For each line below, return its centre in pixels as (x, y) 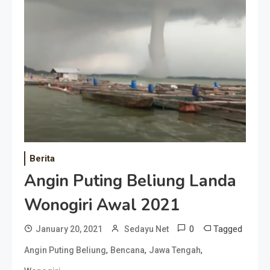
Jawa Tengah (175, 250)
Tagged (228, 229)
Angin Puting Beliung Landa (130, 181)
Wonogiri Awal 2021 (102, 205)
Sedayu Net (146, 229)
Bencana (127, 250)
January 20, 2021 (69, 229)
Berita (42, 158)
